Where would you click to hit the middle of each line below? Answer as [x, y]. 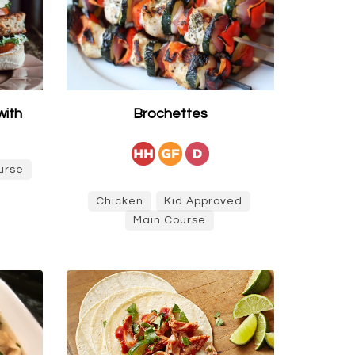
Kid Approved [204, 201]
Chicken [120, 201]
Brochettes [170, 114]
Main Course [169, 220]
